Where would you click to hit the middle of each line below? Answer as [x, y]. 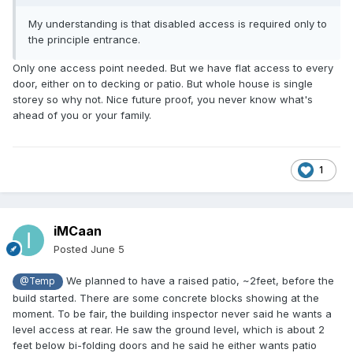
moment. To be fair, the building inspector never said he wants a [172, 313]
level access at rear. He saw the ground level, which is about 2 [169, 329]
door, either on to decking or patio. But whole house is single [163, 84]
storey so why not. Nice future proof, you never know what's [163, 100]
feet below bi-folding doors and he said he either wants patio [165, 345]
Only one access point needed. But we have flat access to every [173, 68]
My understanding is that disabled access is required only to [178, 24]
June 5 [108, 249]
